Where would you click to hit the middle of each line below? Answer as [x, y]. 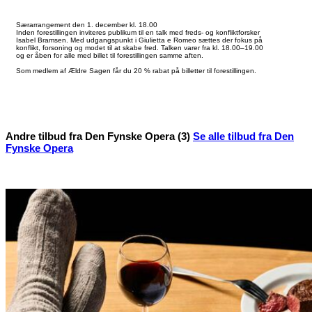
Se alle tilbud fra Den [243, 136]
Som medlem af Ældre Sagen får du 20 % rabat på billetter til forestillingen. [136, 70]
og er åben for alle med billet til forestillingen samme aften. [110, 55]
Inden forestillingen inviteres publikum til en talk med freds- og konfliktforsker [138, 32]
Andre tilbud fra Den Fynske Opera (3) [99, 136]
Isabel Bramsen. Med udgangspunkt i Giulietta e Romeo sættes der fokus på [139, 40]
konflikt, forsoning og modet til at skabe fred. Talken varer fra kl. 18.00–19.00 [140, 47]
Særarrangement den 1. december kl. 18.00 [87, 24]
